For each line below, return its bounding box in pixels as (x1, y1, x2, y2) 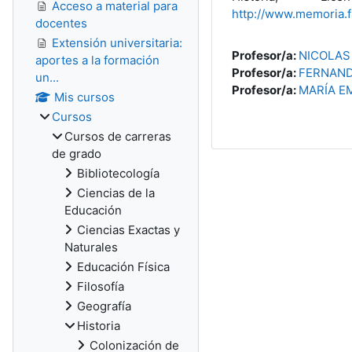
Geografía (77, 299, 131, 313)
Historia (77, 318, 120, 333)
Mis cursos (53, 90, 115, 104)
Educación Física (77, 259, 170, 274)
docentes (35, 16, 87, 31)
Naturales (64, 240, 118, 255)
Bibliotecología (77, 166, 159, 181)
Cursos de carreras (64, 129, 171, 144)
